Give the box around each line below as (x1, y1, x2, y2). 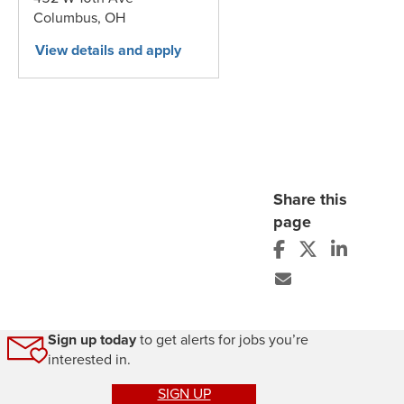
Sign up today (47, 329, 136, 351)
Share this (273, 188, 347, 212)
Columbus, (33, 7, 106, 29)
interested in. (47, 349, 131, 371)
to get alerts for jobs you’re (135, 329, 308, 351)
